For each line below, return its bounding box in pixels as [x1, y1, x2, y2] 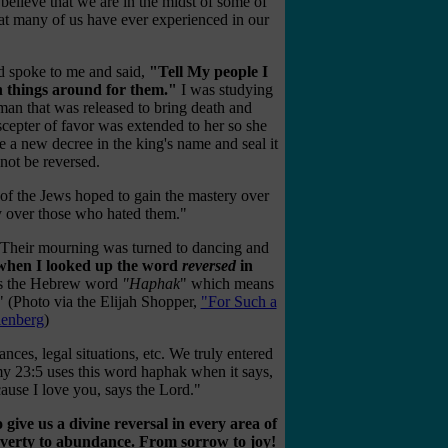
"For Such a [200, 292, 277, 310]
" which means [179, 274, 274, 292]
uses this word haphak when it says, [43, 362, 273, 380]
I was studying [177, 80, 273, 98]
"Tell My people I [148, 62, 268, 80]
